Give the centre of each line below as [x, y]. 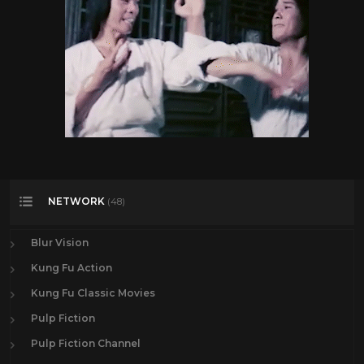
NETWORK [78, 201]
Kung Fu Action [71, 267]
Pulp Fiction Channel [86, 343]
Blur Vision [60, 242]
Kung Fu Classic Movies [93, 292]
